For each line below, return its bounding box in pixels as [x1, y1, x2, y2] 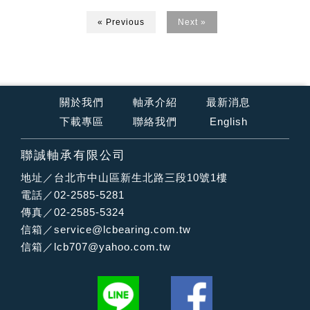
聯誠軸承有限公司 [21, 149, 126, 162]
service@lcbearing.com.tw [54, 224, 191, 235]
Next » [177, 17, 206, 27]
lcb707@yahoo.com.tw [54, 241, 171, 253]
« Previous [97, 17, 145, 27]
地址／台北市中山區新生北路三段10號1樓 [21, 172, 228, 183]
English [209, 116, 248, 127]
